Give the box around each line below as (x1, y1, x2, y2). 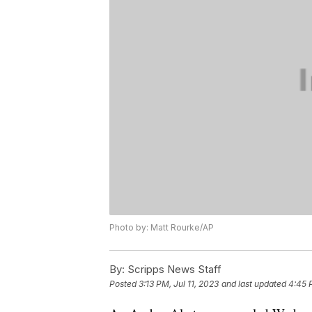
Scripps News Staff (125, 263, 221, 276)
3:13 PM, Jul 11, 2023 (139, 279, 219, 290)
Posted (109, 279, 139, 290)
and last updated (221, 279, 286, 290)
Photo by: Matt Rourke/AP (109, 222, 214, 233)
